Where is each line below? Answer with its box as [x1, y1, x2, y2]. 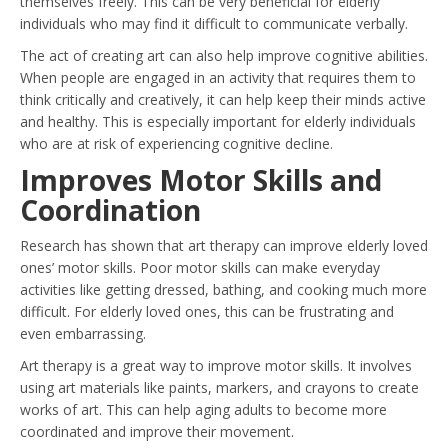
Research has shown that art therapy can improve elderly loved [20, 236, 428, 255]
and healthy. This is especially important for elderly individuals [20, 112, 416, 131]
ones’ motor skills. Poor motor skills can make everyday [20, 258, 380, 277]
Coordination [20, 191, 201, 229]
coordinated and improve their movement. [20, 422, 294, 441]
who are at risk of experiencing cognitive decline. [20, 134, 333, 153]
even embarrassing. [20, 324, 146, 343]
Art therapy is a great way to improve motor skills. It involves [20, 356, 412, 375]
